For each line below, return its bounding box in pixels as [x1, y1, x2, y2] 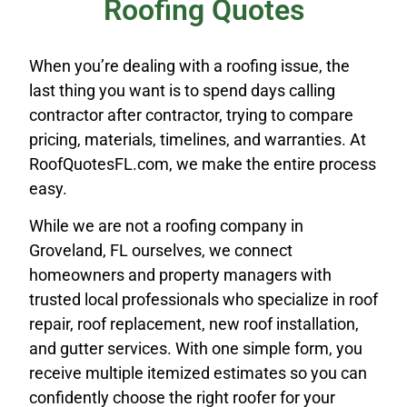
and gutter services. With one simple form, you [29, 339, 362, 359]
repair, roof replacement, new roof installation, [29, 314, 359, 334]
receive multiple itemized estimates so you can [29, 363, 367, 383]
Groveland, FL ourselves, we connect [29, 241, 293, 261]
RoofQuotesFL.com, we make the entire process [29, 154, 376, 174]
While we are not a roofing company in [29, 216, 303, 236]
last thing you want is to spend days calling [29, 80, 335, 100]
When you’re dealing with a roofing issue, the [29, 55, 350, 75]
